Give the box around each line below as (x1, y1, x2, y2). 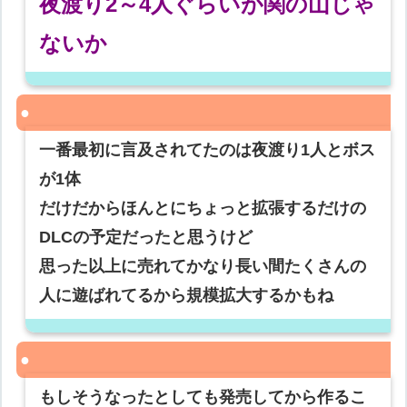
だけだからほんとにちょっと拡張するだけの (39, 199, 367, 218)
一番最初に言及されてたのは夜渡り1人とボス (39, 141, 376, 160)
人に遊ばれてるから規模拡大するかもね (39, 286, 334, 305)
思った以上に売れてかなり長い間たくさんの (39, 257, 367, 276)
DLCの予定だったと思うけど (39, 228, 253, 247)
